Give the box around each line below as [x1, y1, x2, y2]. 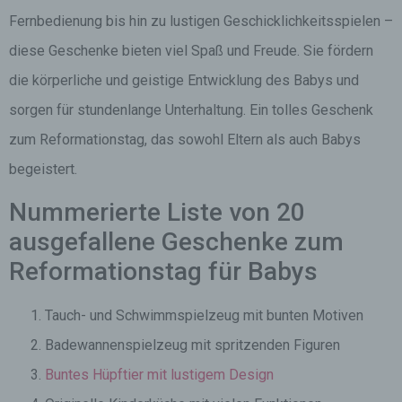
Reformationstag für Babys [9, 257, 318, 286]
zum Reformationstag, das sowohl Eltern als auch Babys [9, 131, 361, 148]
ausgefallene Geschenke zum [9, 227, 344, 257]
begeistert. [9, 161, 77, 178]
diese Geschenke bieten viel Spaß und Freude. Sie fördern [9, 42, 373, 59]
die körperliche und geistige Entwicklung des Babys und [9, 72, 359, 89]
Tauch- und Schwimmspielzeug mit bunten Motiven [45, 307, 363, 324]
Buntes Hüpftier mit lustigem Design [45, 366, 274, 383]
